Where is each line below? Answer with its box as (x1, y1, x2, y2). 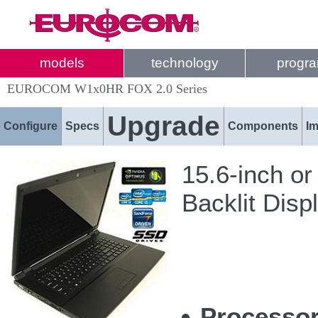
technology (150, 55, 219, 70)
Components (228, 120, 298, 132)
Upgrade (107, 111, 220, 141)
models (39, 55, 84, 70)
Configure (4, 120, 57, 132)
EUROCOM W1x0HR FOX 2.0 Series (7, 82, 207, 96)
